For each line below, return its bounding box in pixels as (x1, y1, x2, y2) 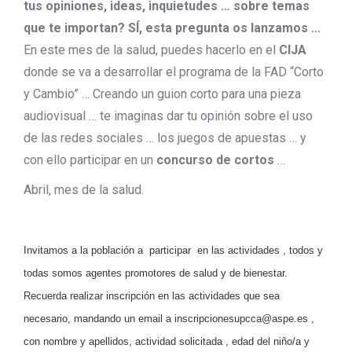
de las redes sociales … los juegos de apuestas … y (24, 130, 306, 145)
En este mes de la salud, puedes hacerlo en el (24, 42, 279, 57)
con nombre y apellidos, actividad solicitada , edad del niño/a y (24, 335, 310, 347)
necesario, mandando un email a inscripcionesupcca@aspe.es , (24, 312, 314, 324)
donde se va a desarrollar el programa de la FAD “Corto (24, 64, 324, 79)
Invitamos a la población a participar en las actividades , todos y (24, 244, 323, 256)
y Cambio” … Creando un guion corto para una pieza (24, 86, 301, 101)
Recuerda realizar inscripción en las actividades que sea (24, 289, 280, 302)
